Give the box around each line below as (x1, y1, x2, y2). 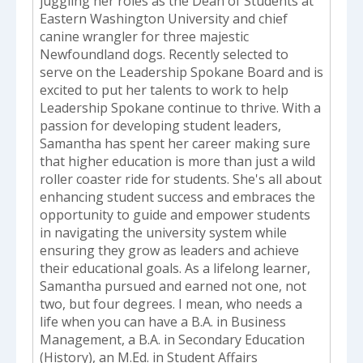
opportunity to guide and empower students (40, 206, 310, 224)
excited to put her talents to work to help (40, 81, 288, 100)
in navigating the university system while (40, 224, 287, 242)
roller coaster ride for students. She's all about (40, 170, 322, 189)
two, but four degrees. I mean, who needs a (40, 295, 302, 314)
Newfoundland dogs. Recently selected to (40, 45, 288, 64)
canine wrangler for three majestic (40, 28, 249, 46)
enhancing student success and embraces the (40, 188, 315, 207)
